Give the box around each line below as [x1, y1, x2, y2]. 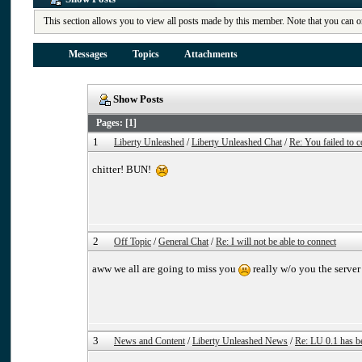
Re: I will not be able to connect [216, 237, 336, 248]
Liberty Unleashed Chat [192, 137, 282, 149]
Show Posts [111, 93, 164, 106]
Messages [68, 49, 107, 61]
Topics [132, 49, 159, 61]
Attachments [183, 49, 238, 61]
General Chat [158, 237, 208, 248]
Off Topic [114, 237, 151, 248]
